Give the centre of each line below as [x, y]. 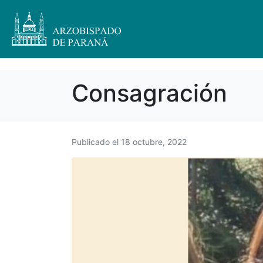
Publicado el [96, 142]
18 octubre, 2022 [154, 142]
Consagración [149, 93]
